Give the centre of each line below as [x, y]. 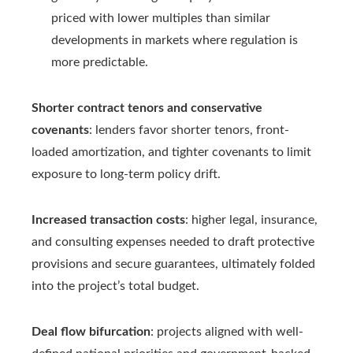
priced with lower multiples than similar [161, 19]
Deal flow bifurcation [91, 332]
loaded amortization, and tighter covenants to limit [171, 152]
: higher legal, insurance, [251, 220]
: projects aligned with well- [227, 332]
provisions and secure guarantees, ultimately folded [173, 264]
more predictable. [100, 63]
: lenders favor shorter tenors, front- [189, 130]
